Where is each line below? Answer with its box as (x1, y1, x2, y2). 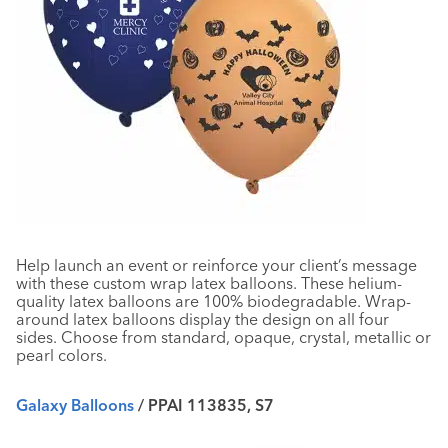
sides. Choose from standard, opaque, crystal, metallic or (16, 327, 431, 347)
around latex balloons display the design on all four (16, 309, 389, 329)
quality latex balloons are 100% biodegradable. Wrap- (16, 291, 411, 311)
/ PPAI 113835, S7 (138, 395, 274, 415)
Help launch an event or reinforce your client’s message (16, 255, 417, 275)
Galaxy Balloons (16, 395, 138, 415)
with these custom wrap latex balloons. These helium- (16, 273, 402, 293)
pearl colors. (16, 345, 107, 365)
